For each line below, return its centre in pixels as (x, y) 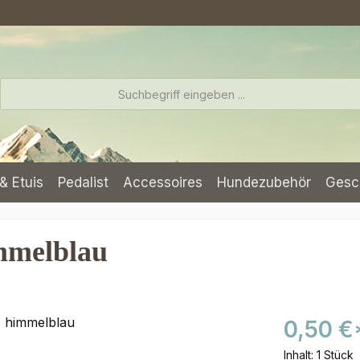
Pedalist (83, 182)
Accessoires (163, 182)
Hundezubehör (264, 182)
